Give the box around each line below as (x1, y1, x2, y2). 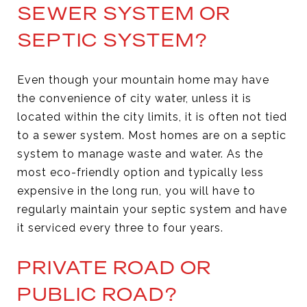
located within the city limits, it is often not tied (17, 110, 287, 123)
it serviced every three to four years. (17, 221, 223, 234)
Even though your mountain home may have (17, 73, 269, 86)
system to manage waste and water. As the (17, 147, 263, 160)
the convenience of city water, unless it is (17, 91, 251, 105)
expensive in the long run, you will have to (17, 184, 256, 197)
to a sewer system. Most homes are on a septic (17, 128, 286, 142)
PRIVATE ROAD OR (17, 255, 212, 280)
